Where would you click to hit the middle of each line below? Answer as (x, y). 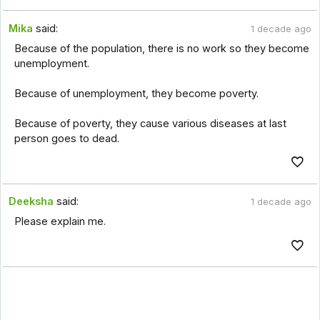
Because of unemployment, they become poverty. (136, 93)
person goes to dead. (66, 138)
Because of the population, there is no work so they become (161, 48)
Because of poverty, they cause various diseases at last (150, 123)
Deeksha (31, 202)
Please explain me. (60, 222)
